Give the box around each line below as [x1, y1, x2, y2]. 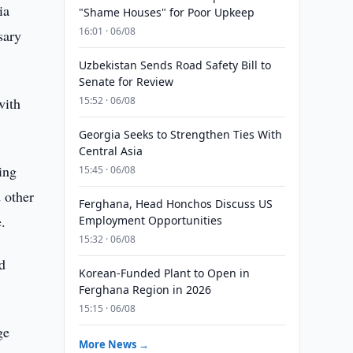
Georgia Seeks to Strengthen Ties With [78, 127, 282, 142]
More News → [78, 337, 149, 351]
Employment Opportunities [78, 213, 222, 228]
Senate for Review [78, 74, 173, 89]
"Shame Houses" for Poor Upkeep [78, 5, 255, 20]
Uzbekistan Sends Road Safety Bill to [78, 58, 271, 72]
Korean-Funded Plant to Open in [78, 266, 250, 281]
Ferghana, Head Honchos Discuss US [78, 196, 273, 211]
